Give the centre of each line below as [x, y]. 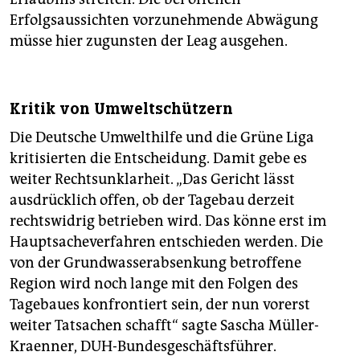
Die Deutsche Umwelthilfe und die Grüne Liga [162, 138]
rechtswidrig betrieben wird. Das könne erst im [168, 221]
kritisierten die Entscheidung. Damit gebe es [158, 159]
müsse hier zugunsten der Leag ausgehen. [149, 41]
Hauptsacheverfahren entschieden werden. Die [166, 242]
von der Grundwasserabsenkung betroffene [155, 263]
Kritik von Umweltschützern [121, 109]
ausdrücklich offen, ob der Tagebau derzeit [152, 200]
